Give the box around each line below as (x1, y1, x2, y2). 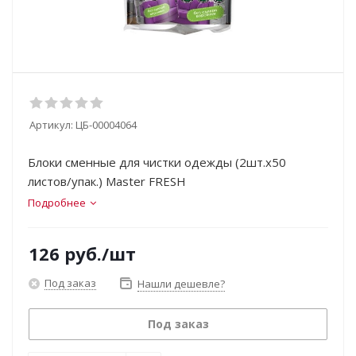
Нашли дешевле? (137, 277, 225, 291)
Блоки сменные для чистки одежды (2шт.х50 (28, 154, 286, 170)
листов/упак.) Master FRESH (28, 173, 186, 189)
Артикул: (29, 118, 73, 132)
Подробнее (28, 195, 86, 210)
